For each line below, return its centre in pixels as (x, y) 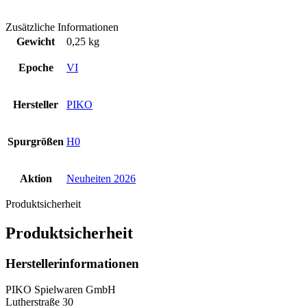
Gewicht (36, 41)
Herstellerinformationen (72, 263)
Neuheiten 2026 (101, 178)
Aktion (36, 178)
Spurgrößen (36, 141)
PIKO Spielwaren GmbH (61, 290)
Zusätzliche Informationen (62, 27)
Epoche (36, 67)
